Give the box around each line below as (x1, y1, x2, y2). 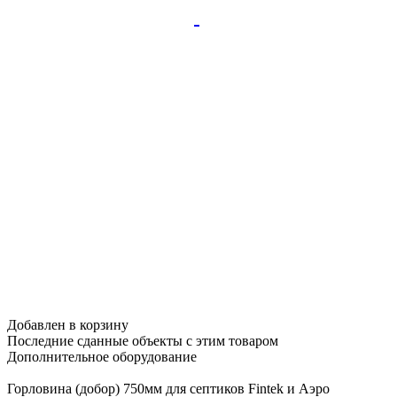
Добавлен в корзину (7, 317, 128, 333)
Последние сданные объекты (7, 333, 186, 349)
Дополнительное (7, 349, 109, 365)
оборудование (109, 349, 197, 365)
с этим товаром (186, 333, 278, 349)
